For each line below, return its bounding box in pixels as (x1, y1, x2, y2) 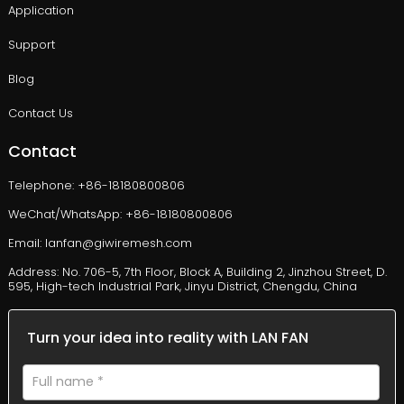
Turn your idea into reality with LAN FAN (26, 327, 308, 349)
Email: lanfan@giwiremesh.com (7, 234, 192, 252)
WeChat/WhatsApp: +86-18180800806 (7, 206, 233, 224)
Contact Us (7, 105, 73, 123)
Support (7, 36, 55, 54)
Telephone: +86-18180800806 (7, 177, 185, 195)
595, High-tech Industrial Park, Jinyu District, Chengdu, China (7, 278, 357, 296)
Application (7, 2, 74, 20)
